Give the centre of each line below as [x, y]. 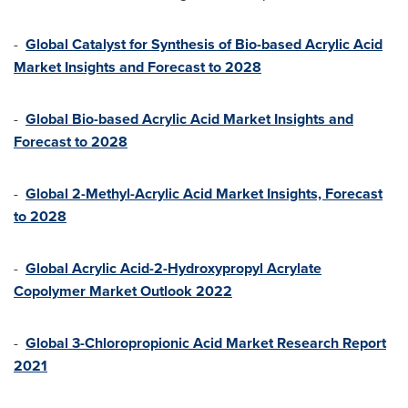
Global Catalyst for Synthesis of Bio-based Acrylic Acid [204, 44]
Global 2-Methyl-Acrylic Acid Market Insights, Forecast [204, 194]
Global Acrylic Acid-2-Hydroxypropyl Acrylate [173, 268]
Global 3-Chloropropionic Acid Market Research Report [206, 343]
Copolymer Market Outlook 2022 [123, 291]
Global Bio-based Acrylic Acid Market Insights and [189, 119]
